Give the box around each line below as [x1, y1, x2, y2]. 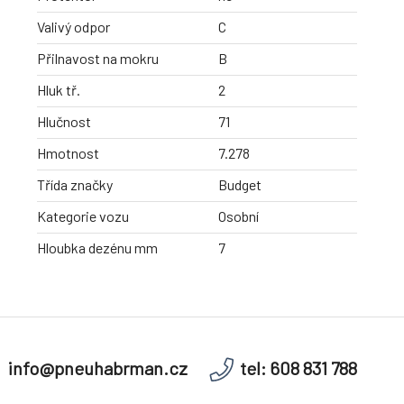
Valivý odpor [37, 18, 110, 36]
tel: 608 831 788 [240, 357, 357, 380]
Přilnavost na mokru [37, 50, 159, 68]
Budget [218, 176, 262, 194]
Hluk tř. [37, 81, 80, 99]
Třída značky [37, 176, 113, 194]
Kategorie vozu [37, 207, 129, 225]
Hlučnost [37, 113, 91, 131]
